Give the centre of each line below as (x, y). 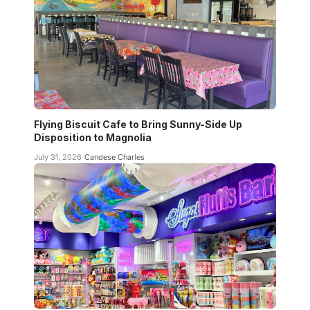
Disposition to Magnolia (93, 137)
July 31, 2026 (58, 157)
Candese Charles (114, 157)
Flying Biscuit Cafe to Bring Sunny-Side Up (138, 124)
